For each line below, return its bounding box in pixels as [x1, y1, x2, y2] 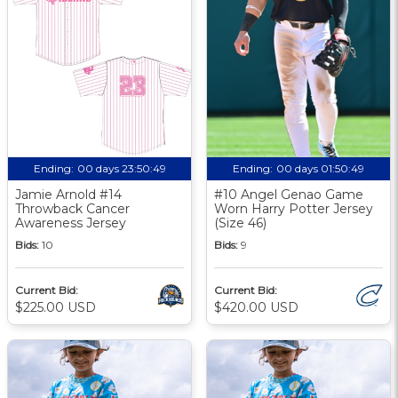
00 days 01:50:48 [275, 161, 365, 175]
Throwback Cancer [15, 200, 130, 217]
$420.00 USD [214, 298, 298, 315]
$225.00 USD [15, 298, 96, 315]
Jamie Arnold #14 [15, 186, 122, 203]
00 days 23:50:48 [76, 161, 166, 175]
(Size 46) [214, 214, 267, 231]
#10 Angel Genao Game [214, 186, 363, 203]
